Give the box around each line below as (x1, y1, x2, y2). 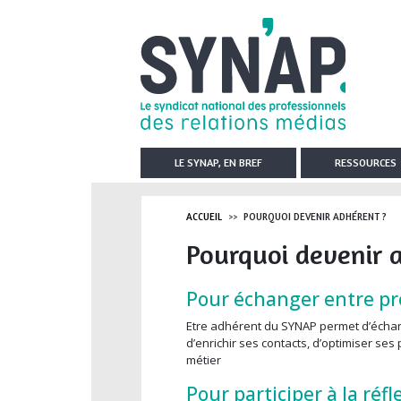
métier (186, 352, 226, 368)
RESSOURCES (335, 156, 397, 169)
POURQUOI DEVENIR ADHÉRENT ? (241, 210, 387, 223)
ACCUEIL (186, 210, 222, 223)
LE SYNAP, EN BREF (175, 156, 263, 169)
